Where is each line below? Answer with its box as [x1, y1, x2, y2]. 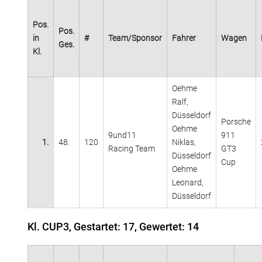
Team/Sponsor [108, 33, 162, 43]
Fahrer [172, 33, 196, 43]
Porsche [221, 116, 251, 126]
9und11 [108, 130, 136, 140]
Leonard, [172, 177, 204, 187]
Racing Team [108, 143, 155, 153]
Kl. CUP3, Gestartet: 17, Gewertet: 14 [27, 220, 199, 233]
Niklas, [172, 137, 196, 147]
